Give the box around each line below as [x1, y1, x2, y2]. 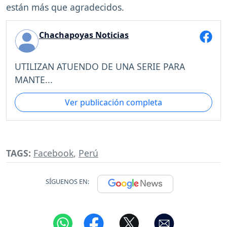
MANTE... [15, 73, 53, 86]
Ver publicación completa [65, 96, 162, 108]
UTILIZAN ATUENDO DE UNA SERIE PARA [15, 60, 185, 72]
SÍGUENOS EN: [46, 177, 89, 186]
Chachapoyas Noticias [39, 29, 129, 41]
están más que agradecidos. [6, 1, 124, 14]
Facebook [33, 147, 73, 160]
